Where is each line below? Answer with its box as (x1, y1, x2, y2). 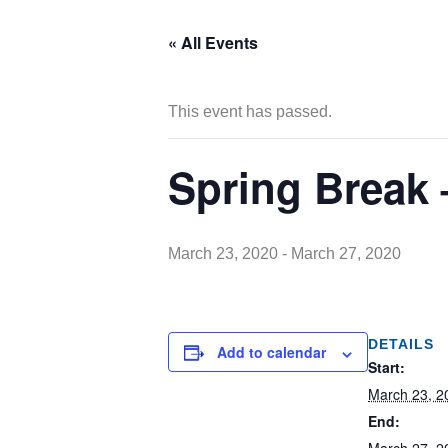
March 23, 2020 (168, 245, 278, 263)
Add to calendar (217, 342, 326, 363)
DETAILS (368, 336, 434, 353)
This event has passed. (168, 103, 332, 121)
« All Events (168, 31, 258, 55)
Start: (368, 357, 405, 378)
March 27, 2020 (291, 245, 401, 263)
